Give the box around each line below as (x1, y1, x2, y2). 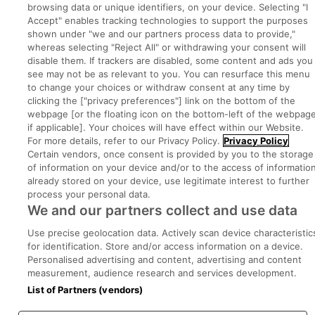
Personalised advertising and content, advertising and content (27, 254, 302, 265)
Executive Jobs (6, 27, 75, 40)
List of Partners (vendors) (27, 284, 143, 295)
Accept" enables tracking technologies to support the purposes (27, 15, 309, 26)
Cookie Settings (183, 148, 248, 160)
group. (225, 81, 257, 94)
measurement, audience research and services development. (27, 267, 297, 278)
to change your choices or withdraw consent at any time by (27, 82, 290, 93)
